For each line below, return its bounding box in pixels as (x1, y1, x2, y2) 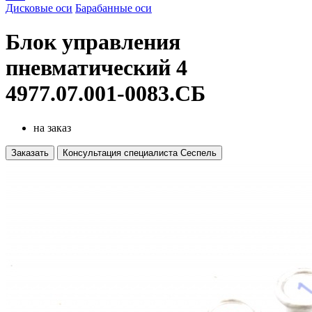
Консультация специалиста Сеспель (63, 147, 217, 158)
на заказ (33, 121, 71, 134)
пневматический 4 (6, 55, 187, 81)
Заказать (11, 147, 49, 158)
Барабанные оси (75, 2, 152, 14)
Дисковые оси (6, 2, 72, 14)
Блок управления (6, 29, 180, 55)
